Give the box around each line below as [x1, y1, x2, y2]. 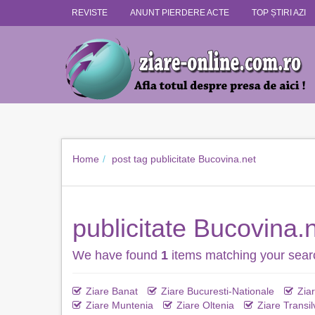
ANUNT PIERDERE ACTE [130, 8, 229, 18]
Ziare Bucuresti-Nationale [161, 285, 274, 297]
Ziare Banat [86, 285, 138, 297]
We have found [72, 248, 161, 262]
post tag [112, 153, 148, 165]
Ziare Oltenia [176, 300, 234, 311]
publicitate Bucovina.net [150, 153, 256, 165]
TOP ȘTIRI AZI [252, 8, 306, 18]
